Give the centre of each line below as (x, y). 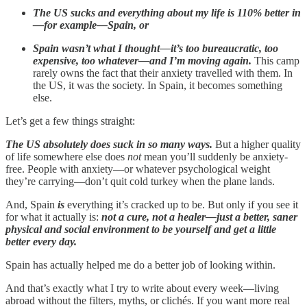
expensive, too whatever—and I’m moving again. (142, 60)
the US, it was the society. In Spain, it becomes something (158, 85)
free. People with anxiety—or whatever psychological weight (138, 169)
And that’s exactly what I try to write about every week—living (142, 288)
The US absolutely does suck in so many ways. (109, 144)
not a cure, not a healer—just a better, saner (199, 217)
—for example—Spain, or (91, 25)
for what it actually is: (53, 217)
